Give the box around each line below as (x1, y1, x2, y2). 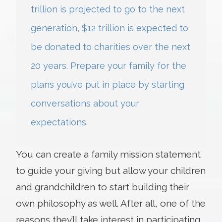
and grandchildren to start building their (16, 181, 189, 192)
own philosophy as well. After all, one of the (16, 197, 206, 209)
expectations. (31, 116, 88, 127)
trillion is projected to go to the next (31, 3, 185, 14)
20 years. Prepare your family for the (31, 60, 186, 71)
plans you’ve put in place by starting (31, 79, 184, 90)
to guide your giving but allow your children (16, 165, 206, 176)
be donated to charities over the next (31, 41, 190, 52)
